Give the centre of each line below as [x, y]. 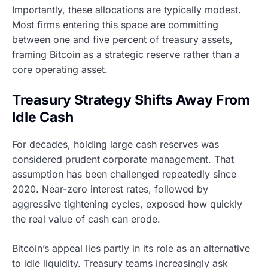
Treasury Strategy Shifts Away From [131, 100]
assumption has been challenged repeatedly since [124, 174]
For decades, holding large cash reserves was [115, 144]
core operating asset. [60, 69]
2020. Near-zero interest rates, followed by [110, 189]
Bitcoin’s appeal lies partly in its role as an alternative [131, 248]
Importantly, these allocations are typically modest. [127, 9]
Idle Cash [43, 117]
